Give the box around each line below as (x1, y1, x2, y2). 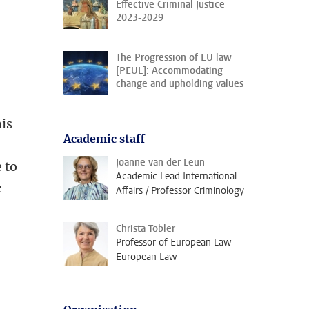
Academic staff (63, 132, 145, 146)
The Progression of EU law (116, 51, 232, 64)
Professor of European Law (116, 236, 232, 249)
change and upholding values (116, 77, 243, 90)
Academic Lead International (116, 170, 237, 183)
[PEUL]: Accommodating (116, 64, 223, 77)
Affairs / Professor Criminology (116, 184, 244, 197)
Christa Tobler (116, 222, 175, 235)
